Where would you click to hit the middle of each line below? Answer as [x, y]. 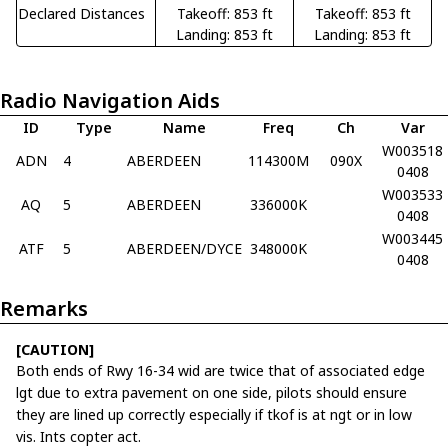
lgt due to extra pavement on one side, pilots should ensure [211, 392]
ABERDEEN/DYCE [184, 248]
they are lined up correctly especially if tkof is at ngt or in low [214, 414]
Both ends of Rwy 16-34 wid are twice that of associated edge [220, 370]
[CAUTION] [55, 349]
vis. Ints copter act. [78, 436]
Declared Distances [81, 13]
